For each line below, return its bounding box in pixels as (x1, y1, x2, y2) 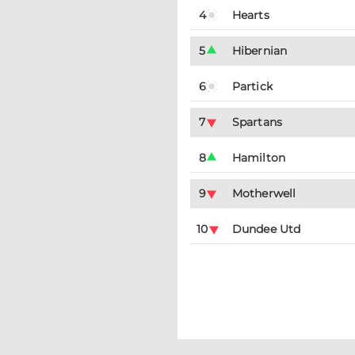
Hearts (232, 8, 269, 22)
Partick (232, 79, 273, 94)
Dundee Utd (232, 222, 300, 236)
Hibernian (232, 44, 287, 58)
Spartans (232, 115, 282, 129)
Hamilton (232, 151, 285, 165)
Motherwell (232, 186, 296, 200)
